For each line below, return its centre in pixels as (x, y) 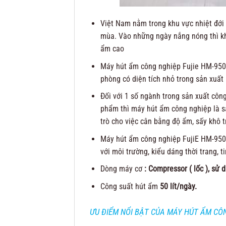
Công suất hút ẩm (129, 186)
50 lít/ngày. (177, 186)
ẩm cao (112, 49)
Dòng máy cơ (122, 169)
